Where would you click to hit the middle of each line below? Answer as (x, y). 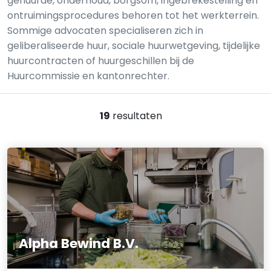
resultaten (136, 116)
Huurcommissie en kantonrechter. (88, 76)
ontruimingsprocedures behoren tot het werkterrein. (133, 15)
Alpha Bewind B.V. (79, 243)
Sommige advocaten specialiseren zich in (105, 31)
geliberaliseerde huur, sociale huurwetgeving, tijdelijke (134, 46)
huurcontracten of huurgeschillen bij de (101, 61)
